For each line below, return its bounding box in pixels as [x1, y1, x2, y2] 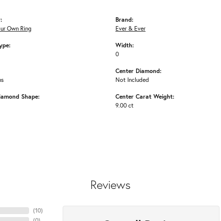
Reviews [90, 178, 131, 192]
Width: [115, 41, 134, 49]
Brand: [115, 15, 133, 24]
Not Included [115, 75, 149, 84]
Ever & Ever [115, 24, 146, 33]
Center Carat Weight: [115, 92, 174, 101]
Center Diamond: [115, 67, 161, 75]
